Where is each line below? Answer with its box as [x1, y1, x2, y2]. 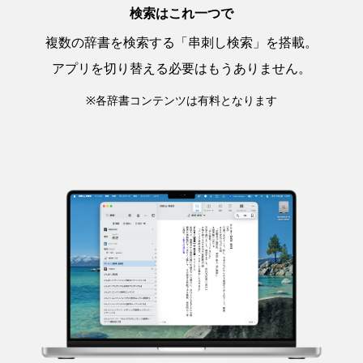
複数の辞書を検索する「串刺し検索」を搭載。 [45, 33, 318, 49]
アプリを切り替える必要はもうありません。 [52, 59, 311, 75]
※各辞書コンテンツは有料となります [86, 92, 277, 107]
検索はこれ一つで [130, 4, 233, 20]
